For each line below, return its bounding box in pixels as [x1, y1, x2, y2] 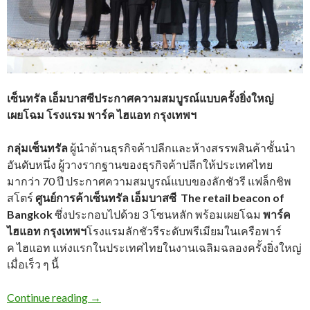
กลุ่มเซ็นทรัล [7, 140, 68, 154]
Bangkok [7, 207, 53, 221]
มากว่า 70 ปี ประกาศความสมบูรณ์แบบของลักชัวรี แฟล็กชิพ [7, 174, 291, 188]
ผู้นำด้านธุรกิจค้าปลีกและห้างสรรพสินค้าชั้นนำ [68, 140, 295, 154]
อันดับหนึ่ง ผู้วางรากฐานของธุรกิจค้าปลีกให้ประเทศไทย [7, 157, 273, 171]
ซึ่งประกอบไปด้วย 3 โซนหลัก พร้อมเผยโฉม [53, 207, 263, 221]
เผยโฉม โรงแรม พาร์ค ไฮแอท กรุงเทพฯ [7, 107, 197, 121]
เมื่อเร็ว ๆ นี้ [7, 257, 59, 271]
